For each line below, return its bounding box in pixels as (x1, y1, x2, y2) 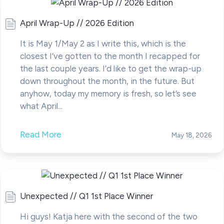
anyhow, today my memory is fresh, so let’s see (19, 88, 196, 98)
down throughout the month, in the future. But (19, 75, 194, 86)
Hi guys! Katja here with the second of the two (19, 211, 197, 221)
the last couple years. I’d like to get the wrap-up (19, 63, 201, 73)
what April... (19, 100, 62, 111)
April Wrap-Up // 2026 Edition (19, 17, 134, 28)
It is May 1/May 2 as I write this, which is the (19, 38, 186, 48)
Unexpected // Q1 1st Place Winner (19, 190, 153, 201)
